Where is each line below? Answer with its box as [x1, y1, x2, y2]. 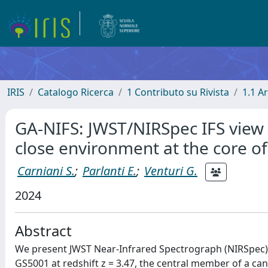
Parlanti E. [83, 162, 136, 179]
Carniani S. [17, 162, 75, 179]
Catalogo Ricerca [38, 86, 114, 99]
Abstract [15, 221, 72, 240]
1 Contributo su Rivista [127, 86, 229, 99]
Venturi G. [144, 162, 197, 179]
